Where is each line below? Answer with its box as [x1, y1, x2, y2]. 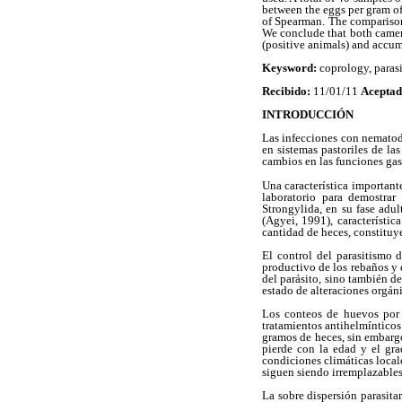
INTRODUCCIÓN [262, 108, 354, 122]
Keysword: [262, 60, 319, 74]
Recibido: [262, 83, 310, 98]
